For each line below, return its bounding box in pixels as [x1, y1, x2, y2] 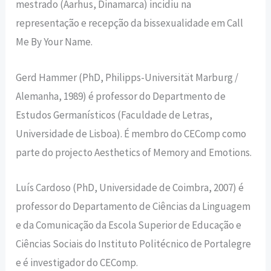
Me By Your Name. [16, 35, 93, 49]
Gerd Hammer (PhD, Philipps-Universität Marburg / [16, 70, 239, 84]
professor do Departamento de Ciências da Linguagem [16, 199, 251, 213]
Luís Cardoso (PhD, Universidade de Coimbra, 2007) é [16, 180, 244, 194]
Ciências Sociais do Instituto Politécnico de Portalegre [16, 237, 252, 250]
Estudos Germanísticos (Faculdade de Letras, [16, 108, 213, 122]
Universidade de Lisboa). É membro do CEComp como [16, 126, 247, 140]
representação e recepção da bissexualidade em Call [16, 16, 244, 30]
